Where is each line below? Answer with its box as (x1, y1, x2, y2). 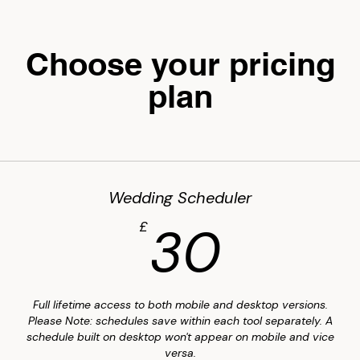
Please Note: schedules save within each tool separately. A (27, 313, 333, 328)
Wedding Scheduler (108, 187, 252, 208)
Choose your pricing (25, 45, 335, 83)
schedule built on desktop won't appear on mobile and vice (26, 329, 334, 344)
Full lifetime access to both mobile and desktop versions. (32, 297, 328, 312)
